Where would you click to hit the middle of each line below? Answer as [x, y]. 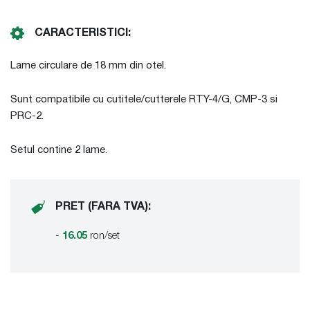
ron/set [105, 236]
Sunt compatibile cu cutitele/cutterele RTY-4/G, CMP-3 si [144, 100]
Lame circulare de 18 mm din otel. [88, 66]
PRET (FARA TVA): [103, 207]
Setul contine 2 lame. [59, 150]
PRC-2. [27, 116]
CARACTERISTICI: [83, 33]
